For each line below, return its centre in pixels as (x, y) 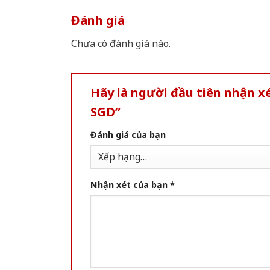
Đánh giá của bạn (128, 135)
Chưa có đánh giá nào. (121, 44)
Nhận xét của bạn (130, 185)
